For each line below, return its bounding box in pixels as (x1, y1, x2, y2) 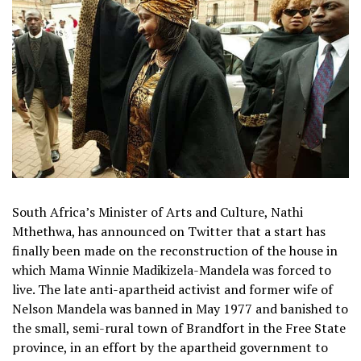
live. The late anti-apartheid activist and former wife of (12, 280, 333, 299)
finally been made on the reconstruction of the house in (12, 242, 338, 260)
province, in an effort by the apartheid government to (12, 338, 328, 357)
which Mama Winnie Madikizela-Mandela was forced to (12, 261, 331, 280)
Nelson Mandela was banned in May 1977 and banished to (12, 300, 348, 318)
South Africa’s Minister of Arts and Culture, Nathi (12, 203, 303, 222)
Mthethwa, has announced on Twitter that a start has (12, 222, 326, 241)
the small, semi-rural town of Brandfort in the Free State (12, 319, 346, 338)
